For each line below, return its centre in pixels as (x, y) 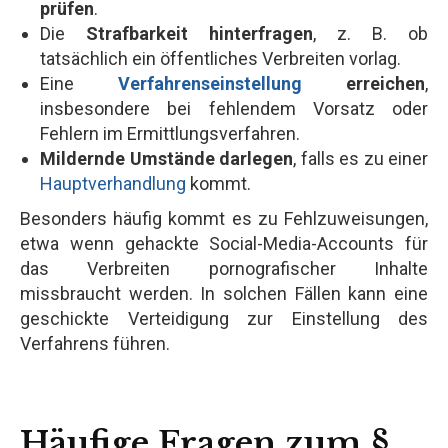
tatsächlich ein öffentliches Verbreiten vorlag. (220, 58)
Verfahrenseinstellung (210, 83)
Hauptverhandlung (113, 183)
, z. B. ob (370, 33)
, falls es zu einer (360, 158)
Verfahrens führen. (95, 343)
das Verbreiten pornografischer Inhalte (224, 268)
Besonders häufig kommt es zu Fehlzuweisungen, (224, 218)
